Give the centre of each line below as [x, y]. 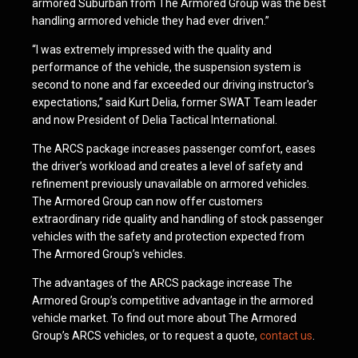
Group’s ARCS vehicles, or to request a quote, [146, 336]
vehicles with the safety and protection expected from [168, 237]
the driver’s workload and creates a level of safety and [167, 166]
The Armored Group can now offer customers [147, 201]
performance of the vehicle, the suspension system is [167, 67]
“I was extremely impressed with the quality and [152, 50]
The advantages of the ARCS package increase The [162, 283]
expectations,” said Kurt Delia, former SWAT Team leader [175, 102]
